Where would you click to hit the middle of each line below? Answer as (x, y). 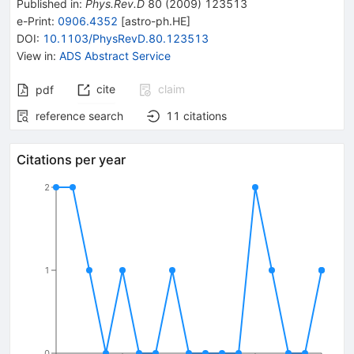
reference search (79, 115)
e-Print (34, 21)
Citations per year (71, 159)
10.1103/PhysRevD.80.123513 (126, 38)
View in (35, 55)
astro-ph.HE (156, 21)
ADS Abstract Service (115, 55)
